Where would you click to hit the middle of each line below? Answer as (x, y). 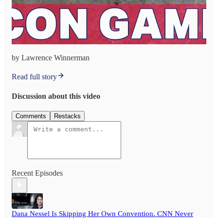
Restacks (67, 116)
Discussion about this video (56, 96)
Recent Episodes (37, 173)
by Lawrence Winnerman (51, 58)
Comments (31, 116)
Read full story (34, 77)
